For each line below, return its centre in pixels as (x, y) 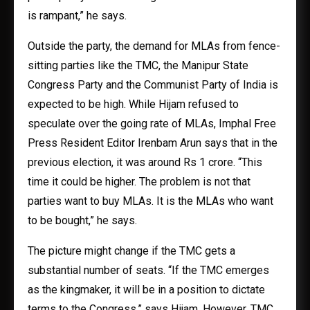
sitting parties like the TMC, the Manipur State (138, 65)
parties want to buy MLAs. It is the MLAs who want (151, 201)
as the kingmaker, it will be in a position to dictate (146, 290)
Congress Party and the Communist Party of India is (153, 85)
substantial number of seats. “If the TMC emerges (148, 270)
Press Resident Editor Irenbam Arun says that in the (153, 143)
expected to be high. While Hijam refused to (133, 104)
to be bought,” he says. (82, 220)
